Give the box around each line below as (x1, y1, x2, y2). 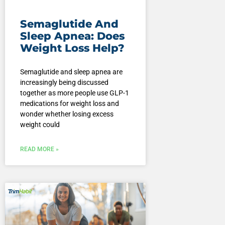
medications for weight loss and (20, 99, 119, 108)
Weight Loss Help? (20, 42, 125, 55)
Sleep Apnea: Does (20, 30, 125, 43)
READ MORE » (20, 146, 59, 153)
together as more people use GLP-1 (20, 89, 129, 97)
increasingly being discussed (20, 78, 108, 87)
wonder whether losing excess (20, 110, 114, 119)
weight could (20, 121, 60, 129)
